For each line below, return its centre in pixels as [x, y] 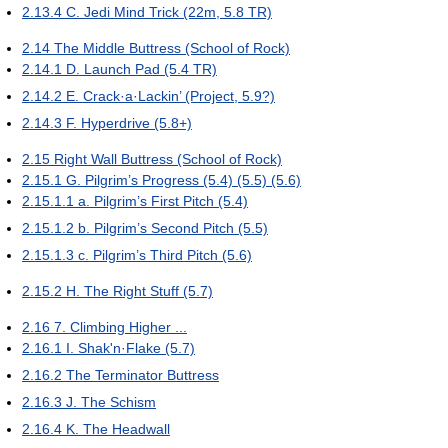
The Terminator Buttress [142, 374]
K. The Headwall [118, 428]
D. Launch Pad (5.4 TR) [141, 68]
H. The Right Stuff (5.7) [139, 290]
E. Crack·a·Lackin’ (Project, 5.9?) [170, 95]
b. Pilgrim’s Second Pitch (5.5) [173, 227]
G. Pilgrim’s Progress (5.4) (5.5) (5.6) [183, 179]
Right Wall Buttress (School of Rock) [168, 158]
